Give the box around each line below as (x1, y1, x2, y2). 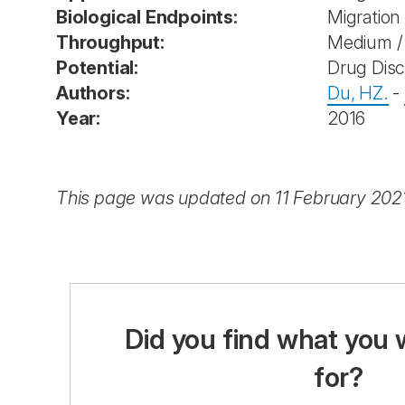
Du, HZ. (327, 82, 389, 104)
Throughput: (56, 32, 165, 53)
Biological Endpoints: (56, 6, 238, 28)
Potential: (56, 57, 138, 79)
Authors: (56, 82, 130, 104)
